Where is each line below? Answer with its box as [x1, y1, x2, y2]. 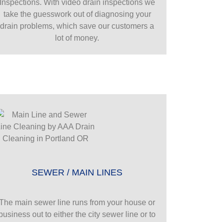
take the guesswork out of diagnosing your [3, 9, 151, 18]
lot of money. [55, 33, 100, 42]
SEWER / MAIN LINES [32, 167, 123, 177]
